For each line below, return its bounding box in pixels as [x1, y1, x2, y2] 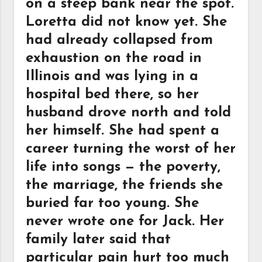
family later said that [26, 233, 171, 247]
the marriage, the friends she [26, 178, 223, 192]
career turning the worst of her [26, 142, 236, 156]
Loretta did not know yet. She [26, 15, 227, 29]
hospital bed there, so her [26, 88, 199, 102]
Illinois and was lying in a [26, 70, 199, 84]
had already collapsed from [26, 33, 213, 47]
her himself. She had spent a [26, 124, 220, 138]
